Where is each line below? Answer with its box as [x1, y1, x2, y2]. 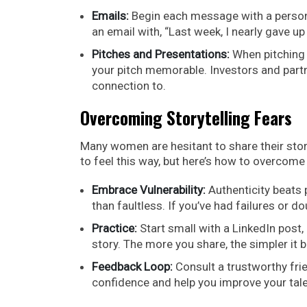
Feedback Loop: [92, 259, 173, 273]
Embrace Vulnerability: [92, 182, 206, 197]
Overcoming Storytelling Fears [80, 104, 292, 130]
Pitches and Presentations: [92, 47, 230, 61]
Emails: [92, 8, 129, 23]
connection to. [92, 78, 166, 93]
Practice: [92, 221, 137, 235]
